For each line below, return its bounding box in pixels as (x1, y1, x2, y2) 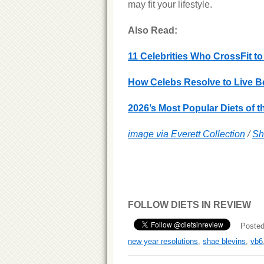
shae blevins (203, 237, 246, 246)
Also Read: (128, 25, 177, 35)
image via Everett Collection (128, 129, 245, 139)
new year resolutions (128, 237, 198, 246)
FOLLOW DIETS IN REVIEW (128, 200, 251, 210)
